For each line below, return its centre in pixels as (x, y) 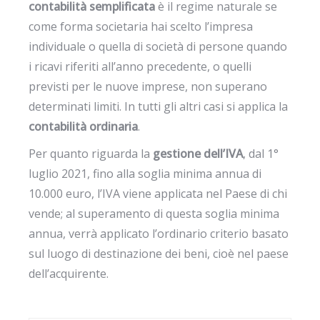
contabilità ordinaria (84, 126)
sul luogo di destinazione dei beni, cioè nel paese (159, 253)
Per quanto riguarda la (91, 153)
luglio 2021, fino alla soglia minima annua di (145, 173)
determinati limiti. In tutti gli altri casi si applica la (159, 106)
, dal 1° (261, 153)
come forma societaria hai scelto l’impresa (141, 26)
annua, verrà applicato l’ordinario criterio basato (159, 233)
